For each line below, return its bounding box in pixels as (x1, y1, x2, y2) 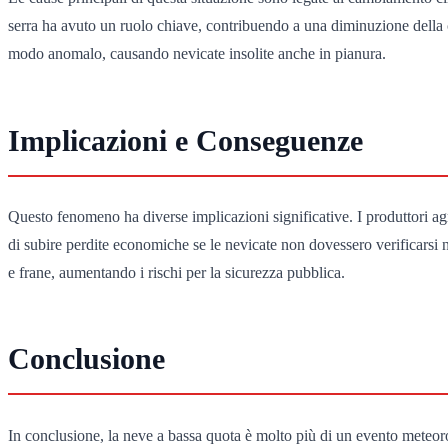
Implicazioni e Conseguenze (8, 123, 363, 157)
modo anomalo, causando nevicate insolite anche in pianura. (8, 45, 386, 63)
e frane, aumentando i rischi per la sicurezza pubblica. (8, 263, 345, 281)
